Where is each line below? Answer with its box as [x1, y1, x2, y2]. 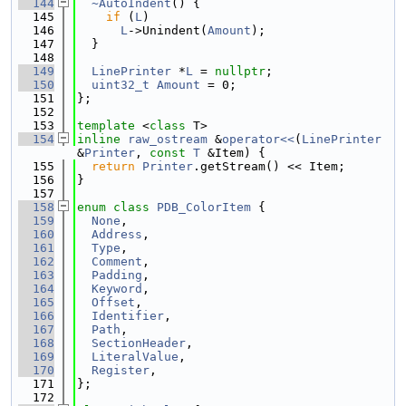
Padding [92, 268, 142, 282]
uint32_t [92, 78, 150, 92]
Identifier [92, 309, 164, 323]
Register [92, 363, 150, 377]
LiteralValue [92, 350, 179, 363]
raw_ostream [128, 132, 208, 146]
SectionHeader [92, 336, 186, 350]
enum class [77, 200, 150, 214]
